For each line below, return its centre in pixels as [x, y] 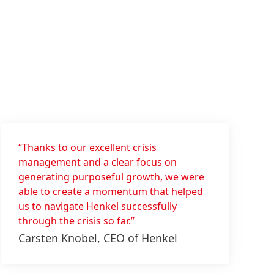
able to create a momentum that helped [111, 191]
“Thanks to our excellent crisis [88, 147]
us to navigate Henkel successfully [98, 206]
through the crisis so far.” [77, 221]
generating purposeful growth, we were [112, 177]
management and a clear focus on [98, 162]
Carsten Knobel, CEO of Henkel [98, 238]
